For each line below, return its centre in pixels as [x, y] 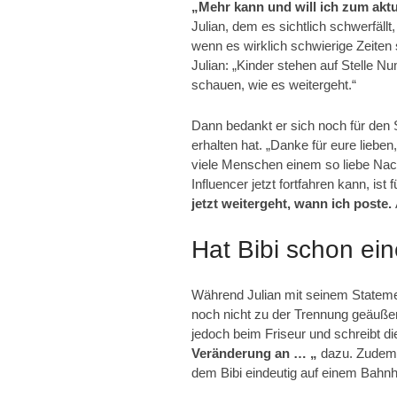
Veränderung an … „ [254, 353]
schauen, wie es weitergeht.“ [274, 84]
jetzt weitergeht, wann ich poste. [293, 203]
